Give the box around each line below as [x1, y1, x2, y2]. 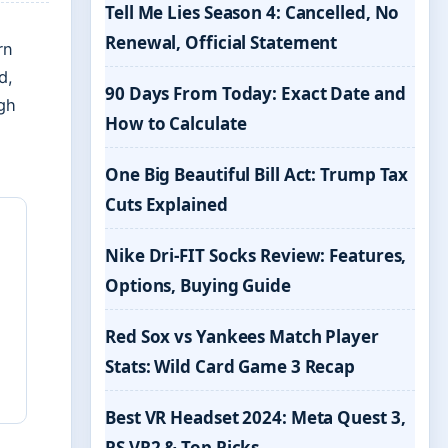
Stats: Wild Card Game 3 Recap [105, 355, 356, 378]
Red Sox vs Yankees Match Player [105, 325, 379, 348]
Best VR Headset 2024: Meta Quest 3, [105, 406, 406, 429]
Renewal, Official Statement [105, 31, 338, 54]
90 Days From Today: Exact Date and [105, 82, 406, 105]
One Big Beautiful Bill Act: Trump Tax [105, 163, 409, 186]
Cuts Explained [105, 193, 228, 216]
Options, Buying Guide [105, 274, 291, 297]
